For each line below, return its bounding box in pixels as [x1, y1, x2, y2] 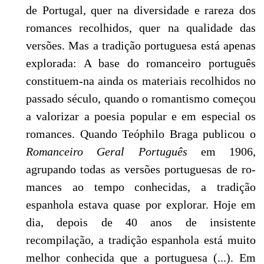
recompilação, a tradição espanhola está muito [26, 233, 256, 246]
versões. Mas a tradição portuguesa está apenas [26, 38, 256, 52]
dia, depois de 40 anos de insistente [26, 215, 256, 229]
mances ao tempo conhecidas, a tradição [26, 180, 256, 193]
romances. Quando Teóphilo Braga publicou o [26, 127, 256, 140]
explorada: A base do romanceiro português [26, 56, 256, 70]
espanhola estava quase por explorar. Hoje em [26, 197, 256, 211]
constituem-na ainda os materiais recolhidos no [26, 74, 256, 87]
